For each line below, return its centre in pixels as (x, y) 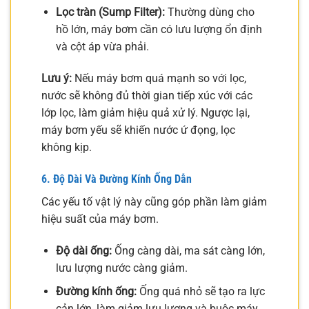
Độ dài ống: (83, 250)
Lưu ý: (57, 78)
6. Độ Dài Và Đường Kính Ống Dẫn (117, 179)
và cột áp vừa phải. (102, 47)
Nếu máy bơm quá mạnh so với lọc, (159, 78)
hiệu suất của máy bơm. (100, 219)
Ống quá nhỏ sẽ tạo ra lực (200, 292)
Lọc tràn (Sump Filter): (110, 12)
